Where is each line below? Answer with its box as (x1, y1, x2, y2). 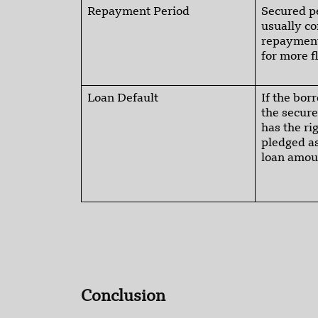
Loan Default (87, 93, 158, 105)
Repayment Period (87, 6, 190, 18)
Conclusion (81, 289, 165, 305)
